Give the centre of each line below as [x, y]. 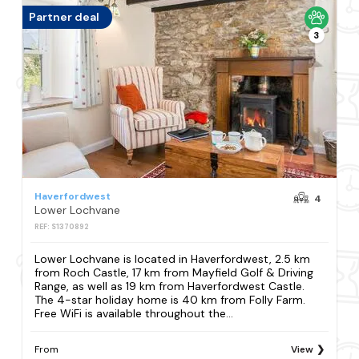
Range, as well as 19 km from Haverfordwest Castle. [170, 286]
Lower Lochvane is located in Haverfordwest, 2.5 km [173, 258]
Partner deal [65, 17]
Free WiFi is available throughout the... [134, 313]
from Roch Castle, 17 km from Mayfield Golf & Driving [174, 272]
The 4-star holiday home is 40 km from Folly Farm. [170, 299]
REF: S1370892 [62, 226]
